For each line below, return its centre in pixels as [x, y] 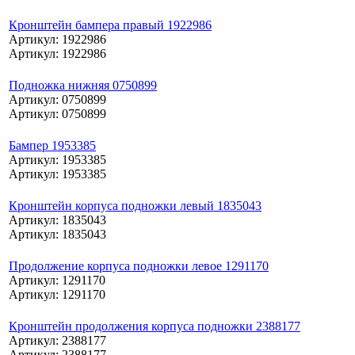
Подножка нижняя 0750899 [83, 85]
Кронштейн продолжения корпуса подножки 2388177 [155, 326]
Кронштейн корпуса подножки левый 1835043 [135, 205]
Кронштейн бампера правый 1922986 [110, 25]
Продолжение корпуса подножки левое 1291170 [139, 265]
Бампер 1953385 [52, 145]
